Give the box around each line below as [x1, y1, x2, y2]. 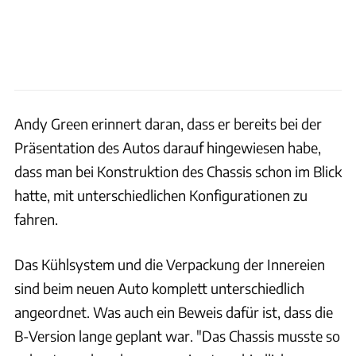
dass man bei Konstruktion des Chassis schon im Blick [14, 161, 342, 180]
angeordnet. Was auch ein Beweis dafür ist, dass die [14, 302, 333, 321]
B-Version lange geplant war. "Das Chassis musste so [14, 326, 340, 345]
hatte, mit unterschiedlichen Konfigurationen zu [14, 185, 308, 204]
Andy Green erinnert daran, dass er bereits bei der [14, 114, 322, 133]
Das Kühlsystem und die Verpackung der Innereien [14, 254, 325, 273]
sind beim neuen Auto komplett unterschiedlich [14, 278, 304, 297]
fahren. [14, 209, 58, 228]
